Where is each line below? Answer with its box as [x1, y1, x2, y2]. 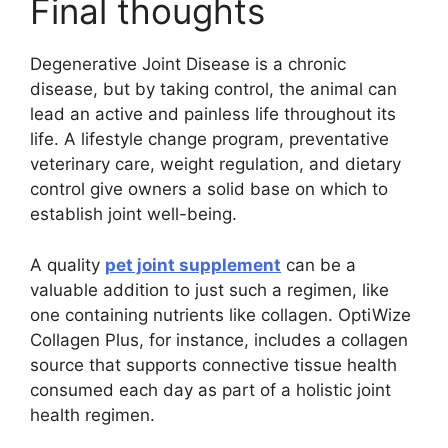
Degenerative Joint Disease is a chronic [30, 54, 346, 75]
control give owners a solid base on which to [30, 179, 388, 200]
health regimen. [30, 404, 155, 425]
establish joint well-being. [30, 204, 237, 225]
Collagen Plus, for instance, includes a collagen [30, 329, 408, 350]
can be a [281, 254, 356, 275]
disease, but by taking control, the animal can [30, 79, 397, 100]
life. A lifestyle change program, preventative [30, 129, 389, 150]
